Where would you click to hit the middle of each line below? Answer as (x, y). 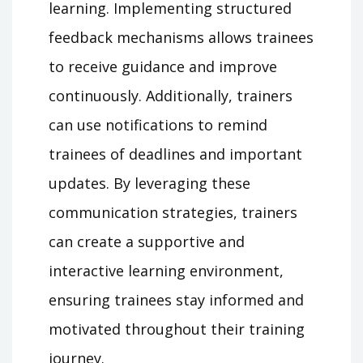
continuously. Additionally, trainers (171, 95)
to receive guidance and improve (163, 66)
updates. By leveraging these (149, 183)
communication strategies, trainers (173, 212)
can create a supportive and (147, 241)
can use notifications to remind (158, 124)
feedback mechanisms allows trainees (181, 37)
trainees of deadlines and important (175, 154)
